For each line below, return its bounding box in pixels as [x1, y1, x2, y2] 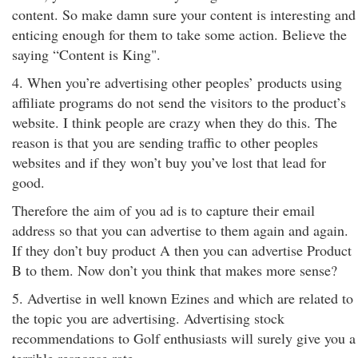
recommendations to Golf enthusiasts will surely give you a [12, 328, 356, 348]
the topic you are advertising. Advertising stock [12, 308, 284, 328]
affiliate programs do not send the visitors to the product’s [12, 93, 346, 112]
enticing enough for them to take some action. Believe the [12, 25, 347, 44]
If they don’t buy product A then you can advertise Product [12, 241, 352, 260]
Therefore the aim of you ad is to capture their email [12, 201, 315, 220]
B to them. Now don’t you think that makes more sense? [12, 261, 337, 280]
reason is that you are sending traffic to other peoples [12, 133, 318, 152]
